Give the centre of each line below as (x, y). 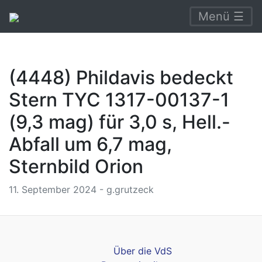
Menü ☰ (221, 16)
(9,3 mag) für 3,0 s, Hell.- (120, 122)
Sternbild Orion (76, 166)
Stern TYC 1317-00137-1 (119, 100)
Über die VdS (143, 251)
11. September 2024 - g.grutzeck (81, 189)
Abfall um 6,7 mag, (90, 144)
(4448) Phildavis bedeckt (121, 77)
